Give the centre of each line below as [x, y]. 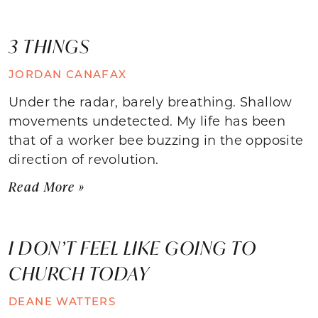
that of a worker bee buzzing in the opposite [156, 139]
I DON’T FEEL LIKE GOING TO [132, 247]
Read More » [47, 186]
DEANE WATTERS [62, 301]
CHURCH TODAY [79, 273]
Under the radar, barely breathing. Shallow [150, 101]
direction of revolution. [84, 159]
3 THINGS [49, 46]
